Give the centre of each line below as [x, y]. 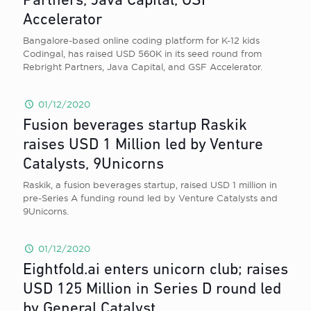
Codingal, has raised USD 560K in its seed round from [142, 53]
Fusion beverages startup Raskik [135, 126]
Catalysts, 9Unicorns [93, 165]
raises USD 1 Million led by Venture [143, 145]
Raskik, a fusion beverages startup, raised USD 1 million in [150, 185]
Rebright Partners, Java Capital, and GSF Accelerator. [143, 67]
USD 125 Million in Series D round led [152, 290]
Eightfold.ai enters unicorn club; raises [155, 270]
